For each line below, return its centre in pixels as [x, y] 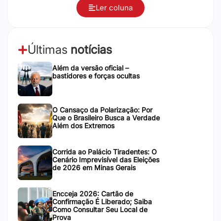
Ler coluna [114, 8]
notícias [91, 50]
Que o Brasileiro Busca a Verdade [106, 118]
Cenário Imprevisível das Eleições [106, 160]
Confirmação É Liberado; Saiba [102, 202]
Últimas [49, 50]
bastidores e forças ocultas [96, 76]
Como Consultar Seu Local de [100, 210]
